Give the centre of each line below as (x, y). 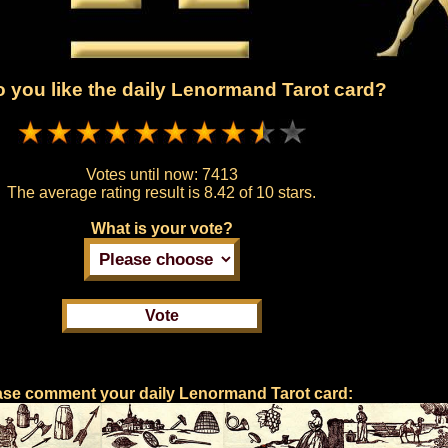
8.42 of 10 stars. (260, 193)
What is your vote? (161, 229)
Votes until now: (143, 175)
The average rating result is (106, 193)
